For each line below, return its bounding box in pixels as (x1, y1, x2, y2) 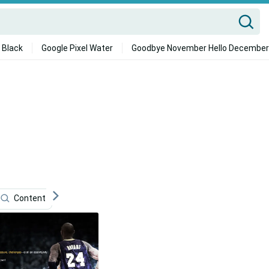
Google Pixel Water (41, 43, 113, 53)
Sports (77, 193, 103, 204)
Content (14, 193, 46, 204)
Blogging (211, 193, 244, 204)
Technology (134, 193, 180, 204)
